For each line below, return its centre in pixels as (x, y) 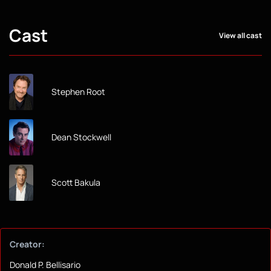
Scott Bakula (76, 183)
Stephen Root (78, 92)
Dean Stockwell (81, 137)
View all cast (240, 35)
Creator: (27, 244)
